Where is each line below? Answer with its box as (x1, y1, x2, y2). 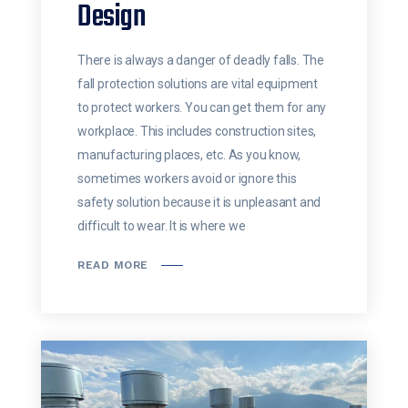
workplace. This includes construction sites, (77, 124, 317, 139)
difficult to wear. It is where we (77, 219, 246, 234)
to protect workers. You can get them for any (77, 100, 327, 116)
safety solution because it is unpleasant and (77, 195, 321, 210)
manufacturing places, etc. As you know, (77, 148, 301, 163)
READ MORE (77, 259, 148, 272)
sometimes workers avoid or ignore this (77, 171, 297, 187)
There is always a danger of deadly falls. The (77, 53, 325, 68)
